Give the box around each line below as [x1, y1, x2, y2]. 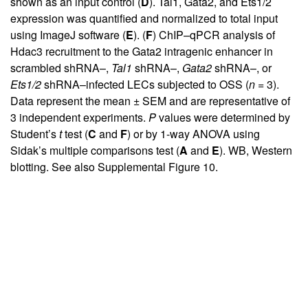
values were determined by [156, 109, 290, 126]
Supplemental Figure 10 [98, 159, 215, 175]
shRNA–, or [212, 60, 272, 76]
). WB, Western [219, 142, 292, 159]
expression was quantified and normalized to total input [10, 10, 278, 27]
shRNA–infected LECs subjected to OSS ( [41, 76, 249, 93]
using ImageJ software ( [10, 27, 126, 43]
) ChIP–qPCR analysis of [153, 27, 275, 43]
